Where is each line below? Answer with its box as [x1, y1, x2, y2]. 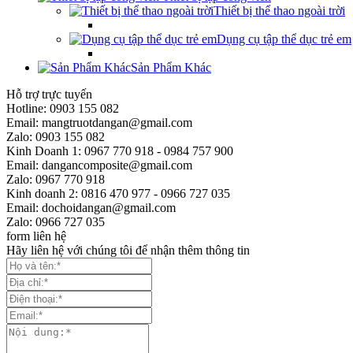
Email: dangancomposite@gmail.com [6, 158, 192, 172]
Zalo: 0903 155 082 [6, 129, 105, 143]
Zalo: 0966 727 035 [6, 214, 105, 229]
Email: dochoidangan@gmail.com [6, 200, 176, 214]
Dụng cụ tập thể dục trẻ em [217, 32, 351, 46]
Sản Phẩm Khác [131, 60, 211, 74]
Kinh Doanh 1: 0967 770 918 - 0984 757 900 [6, 143, 233, 158]
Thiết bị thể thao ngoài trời [214, 3, 345, 17]
